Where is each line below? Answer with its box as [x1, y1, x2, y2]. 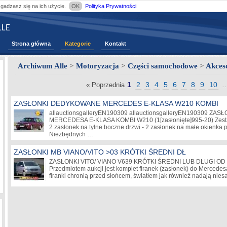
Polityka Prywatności [85, 3, 136, 9]
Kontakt [105, 41, 126, 47]
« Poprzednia [86, 81, 125, 89]
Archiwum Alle [18, 62, 67, 70]
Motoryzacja [76, 62, 121, 70]
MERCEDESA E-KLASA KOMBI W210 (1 [49, 117, 160, 124]
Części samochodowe [128, 62, 200, 70]
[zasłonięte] [160, 117, 192, 124]
